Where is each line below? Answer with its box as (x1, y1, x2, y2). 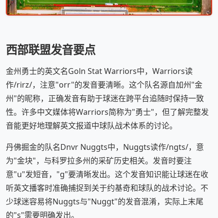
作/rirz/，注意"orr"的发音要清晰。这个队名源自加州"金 (6, 79, 202, 91)
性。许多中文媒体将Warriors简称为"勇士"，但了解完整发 (6, 107, 209, 118)
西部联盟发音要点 (6, 42, 95, 58)
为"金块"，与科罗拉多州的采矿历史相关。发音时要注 (6, 155, 192, 166)
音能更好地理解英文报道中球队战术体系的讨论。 (6, 120, 177, 131)
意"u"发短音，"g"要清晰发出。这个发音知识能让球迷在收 (6, 169, 208, 180)
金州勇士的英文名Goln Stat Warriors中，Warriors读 (6, 66, 193, 77)
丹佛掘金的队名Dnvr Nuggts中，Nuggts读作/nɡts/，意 (6, 142, 204, 153)
